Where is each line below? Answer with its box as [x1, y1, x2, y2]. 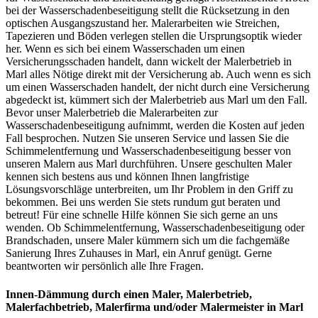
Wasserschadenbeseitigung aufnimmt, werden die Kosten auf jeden [6, 119, 305, 132]
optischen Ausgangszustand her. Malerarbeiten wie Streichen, [6, 17, 280, 30]
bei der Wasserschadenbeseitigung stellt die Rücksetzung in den [6, 4, 290, 17]
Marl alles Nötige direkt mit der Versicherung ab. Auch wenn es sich [6, 68, 311, 81]
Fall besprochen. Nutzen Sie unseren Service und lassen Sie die [6, 132, 289, 145]
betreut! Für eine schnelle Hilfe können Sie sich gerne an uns [6, 209, 278, 221]
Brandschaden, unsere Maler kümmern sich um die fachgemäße [6, 234, 290, 247]
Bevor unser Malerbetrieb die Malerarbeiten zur [6, 106, 218, 119]
